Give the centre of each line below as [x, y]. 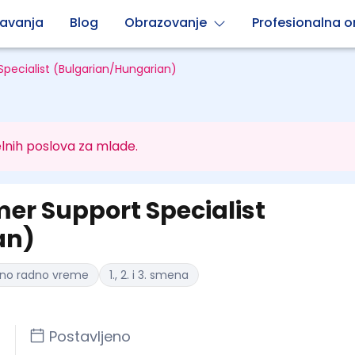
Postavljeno [90, 336]
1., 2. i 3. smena [149, 275]
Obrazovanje [166, 23]
